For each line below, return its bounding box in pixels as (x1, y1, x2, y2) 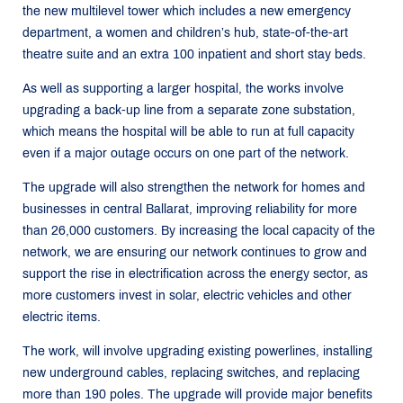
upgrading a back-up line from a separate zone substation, (22, 103, 355, 117)
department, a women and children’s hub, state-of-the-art (22, 26, 348, 40)
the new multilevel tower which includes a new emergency (22, 4, 351, 18)
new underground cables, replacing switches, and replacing (22, 366, 360, 380)
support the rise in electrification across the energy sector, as (22, 267, 368, 281)
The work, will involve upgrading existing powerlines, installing (22, 345, 372, 358)
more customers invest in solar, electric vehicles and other (22, 289, 352, 302)
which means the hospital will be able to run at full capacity (22, 125, 354, 139)
